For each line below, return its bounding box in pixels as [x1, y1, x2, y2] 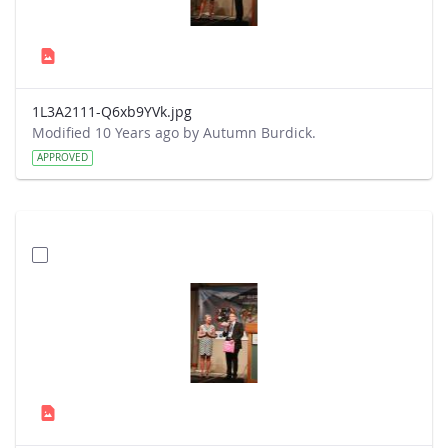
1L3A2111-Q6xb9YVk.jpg [32, 102, 192, 121]
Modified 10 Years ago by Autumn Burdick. [32, 123, 316, 142]
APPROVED [37, 151, 88, 164]
